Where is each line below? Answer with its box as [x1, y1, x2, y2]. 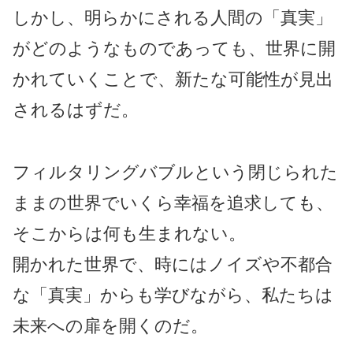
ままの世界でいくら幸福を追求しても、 [13, 192, 333, 213]
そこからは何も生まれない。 [13, 223, 246, 243]
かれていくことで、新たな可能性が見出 [13, 69, 333, 90]
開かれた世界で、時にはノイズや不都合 [13, 254, 333, 274]
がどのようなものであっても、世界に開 [13, 39, 336, 59]
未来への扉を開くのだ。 [13, 315, 208, 336]
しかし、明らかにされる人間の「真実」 [13, 8, 333, 28]
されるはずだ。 [13, 100, 139, 121]
